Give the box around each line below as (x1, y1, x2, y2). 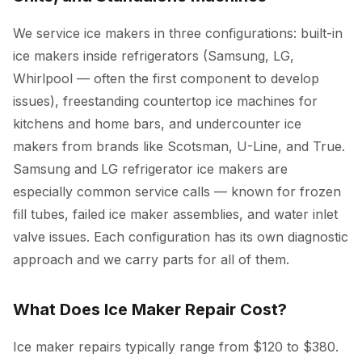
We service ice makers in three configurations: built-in (13, 25, 343, 41)
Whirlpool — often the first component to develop (13, 70, 319, 86)
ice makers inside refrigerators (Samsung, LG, (13, 48, 294, 64)
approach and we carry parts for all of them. (13, 251, 289, 267)
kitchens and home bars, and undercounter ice (13, 116, 301, 132)
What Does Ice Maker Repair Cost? (13, 300, 287, 319)
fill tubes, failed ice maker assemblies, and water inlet (13, 206, 338, 222)
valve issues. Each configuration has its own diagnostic (13, 229, 348, 245)
